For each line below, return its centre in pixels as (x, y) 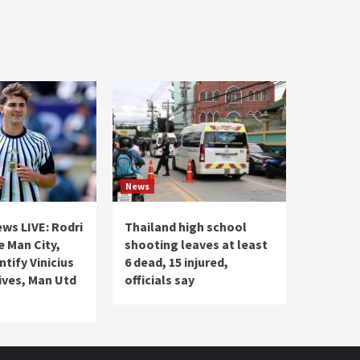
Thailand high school (186, 227)
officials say (160, 280)
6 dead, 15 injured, (176, 262)
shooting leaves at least (196, 245)
